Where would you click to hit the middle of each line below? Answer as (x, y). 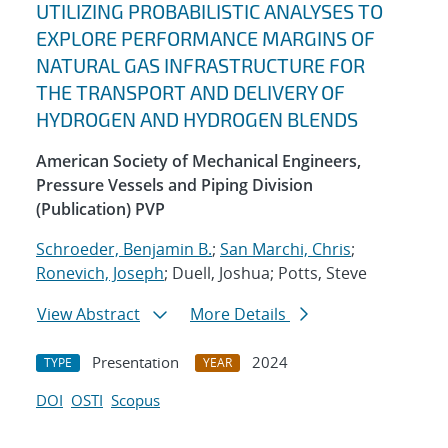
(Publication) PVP (100, 209)
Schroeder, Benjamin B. (124, 249)
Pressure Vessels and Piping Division (174, 185)
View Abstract (88, 314)
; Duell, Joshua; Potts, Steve (265, 273)
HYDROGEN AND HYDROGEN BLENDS (197, 119)
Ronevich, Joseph (100, 273)
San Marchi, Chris (285, 249)
